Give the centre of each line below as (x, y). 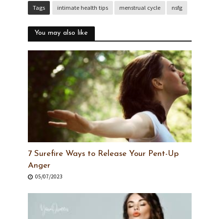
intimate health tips (82, 8)
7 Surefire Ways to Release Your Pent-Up (103, 153)
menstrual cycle (140, 8)
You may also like (61, 33)
